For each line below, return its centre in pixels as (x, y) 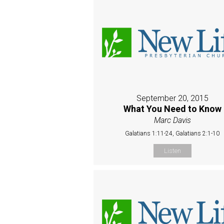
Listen (172, 150)
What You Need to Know (172, 108)
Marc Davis (172, 120)
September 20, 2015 (172, 98)
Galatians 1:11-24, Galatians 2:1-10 (172, 133)
